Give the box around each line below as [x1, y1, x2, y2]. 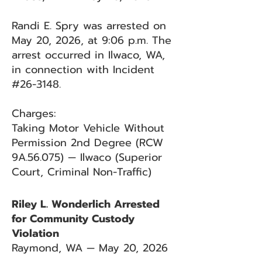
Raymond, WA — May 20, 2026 [12, 240, 168, 256]
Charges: [12, 105, 56, 122]
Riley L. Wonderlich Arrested [12, 196, 160, 212]
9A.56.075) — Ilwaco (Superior [12, 149, 162, 166]
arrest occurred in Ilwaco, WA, [12, 47, 165, 63]
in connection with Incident [12, 61, 154, 78]
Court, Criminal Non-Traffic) [12, 164, 151, 180]
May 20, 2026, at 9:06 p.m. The [12, 32, 171, 49]
